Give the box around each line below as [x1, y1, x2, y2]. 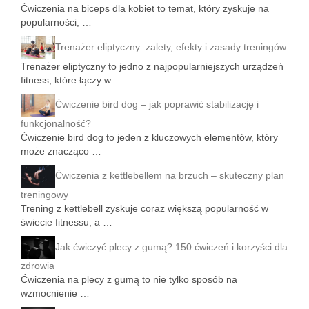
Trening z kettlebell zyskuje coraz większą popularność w [21, 203, 268, 215]
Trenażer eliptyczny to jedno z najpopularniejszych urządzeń [21, 60, 283, 72]
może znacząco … [21, 145, 101, 157]
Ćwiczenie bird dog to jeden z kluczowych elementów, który [21, 131, 278, 143]
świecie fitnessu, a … [21, 217, 112, 228]
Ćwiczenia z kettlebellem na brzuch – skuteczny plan [55, 170, 284, 181]
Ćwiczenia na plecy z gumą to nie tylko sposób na [21, 274, 237, 286]
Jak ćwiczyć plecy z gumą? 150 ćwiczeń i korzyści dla [55, 241, 288, 252]
